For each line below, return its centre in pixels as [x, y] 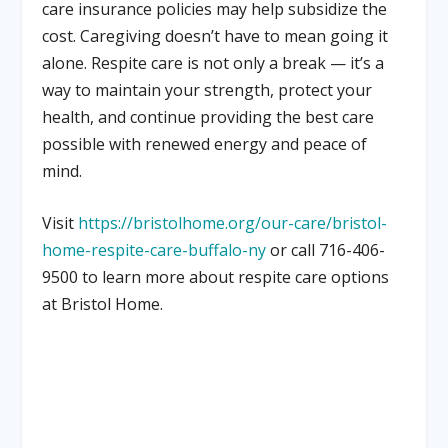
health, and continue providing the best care [208, 116]
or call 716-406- [326, 250]
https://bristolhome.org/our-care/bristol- [233, 223]
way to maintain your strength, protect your [207, 89]
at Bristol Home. [103, 304]
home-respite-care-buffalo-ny [154, 250]
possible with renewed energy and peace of [205, 143]
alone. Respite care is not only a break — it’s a [213, 62]
